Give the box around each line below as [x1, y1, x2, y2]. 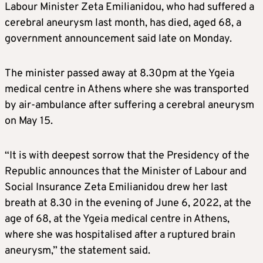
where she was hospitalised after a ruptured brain [5, 228, 235, 242]
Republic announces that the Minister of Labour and [5, 165, 247, 179]
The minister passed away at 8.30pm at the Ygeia [5, 67, 234, 81]
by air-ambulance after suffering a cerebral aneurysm [5, 99, 254, 113]
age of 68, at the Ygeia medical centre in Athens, [5, 213, 230, 227]
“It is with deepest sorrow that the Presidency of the [5, 149, 249, 163]
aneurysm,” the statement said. [5, 244, 150, 258]
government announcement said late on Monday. [5, 32, 232, 46]
